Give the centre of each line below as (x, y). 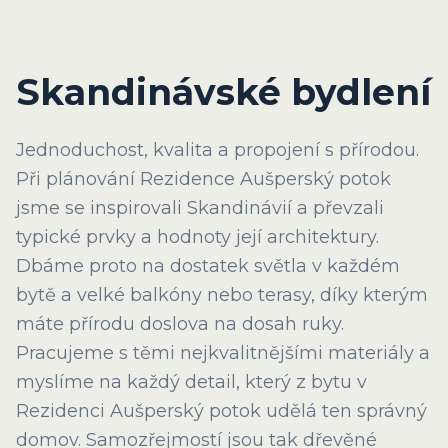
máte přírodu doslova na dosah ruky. (180, 323)
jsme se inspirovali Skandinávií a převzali (200, 207)
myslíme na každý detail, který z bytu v (191, 381)
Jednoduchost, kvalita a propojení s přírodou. (217, 149)
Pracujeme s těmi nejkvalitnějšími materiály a (223, 352)
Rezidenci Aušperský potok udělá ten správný (221, 410)
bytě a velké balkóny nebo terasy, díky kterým (222, 294)
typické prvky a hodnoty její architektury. (197, 236)
